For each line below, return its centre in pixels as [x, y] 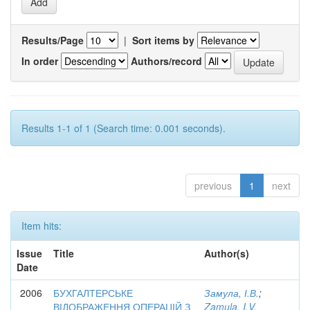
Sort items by [163, 40]
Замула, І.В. [231, 293]
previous [213, 185]
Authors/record [166, 61]
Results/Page [53, 40]
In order [40, 61]
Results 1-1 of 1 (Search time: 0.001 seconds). [124, 128]
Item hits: [42, 226]
